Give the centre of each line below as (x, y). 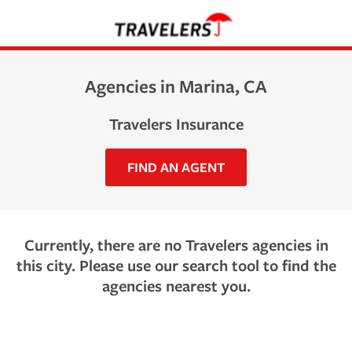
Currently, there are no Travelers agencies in (176, 244)
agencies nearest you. (176, 285)
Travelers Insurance (176, 123)
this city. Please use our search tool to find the (176, 265)
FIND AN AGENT (176, 167)
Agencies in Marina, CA (176, 86)
